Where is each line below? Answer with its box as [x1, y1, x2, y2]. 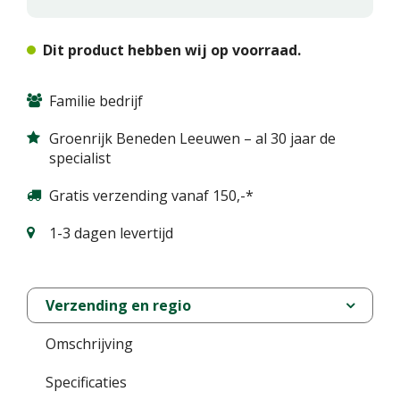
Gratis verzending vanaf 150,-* [49, 186, 254, 205]
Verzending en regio [46, 296, 191, 315]
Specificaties [46, 372, 127, 392]
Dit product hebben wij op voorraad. [42, 40, 301, 60]
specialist [49, 148, 111, 168]
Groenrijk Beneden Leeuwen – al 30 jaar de [49, 129, 336, 148]
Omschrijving [46, 334, 133, 354]
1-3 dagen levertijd [49, 223, 173, 243]
